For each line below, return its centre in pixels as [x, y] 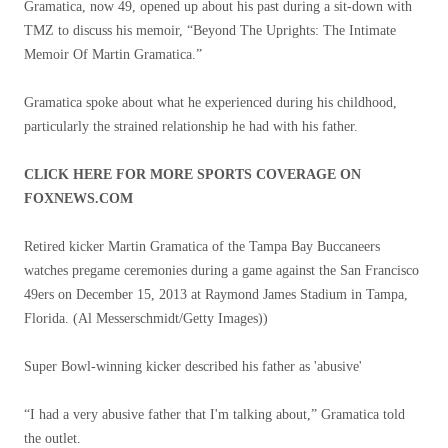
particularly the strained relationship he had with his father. [191, 126]
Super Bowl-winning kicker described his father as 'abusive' [193, 366]
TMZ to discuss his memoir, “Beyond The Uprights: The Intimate [210, 30]
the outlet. [52, 438]
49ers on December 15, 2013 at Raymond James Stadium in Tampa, [216, 294]
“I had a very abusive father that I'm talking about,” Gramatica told [214, 414]
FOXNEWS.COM [78, 198]
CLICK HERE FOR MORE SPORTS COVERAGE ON [192, 174]
